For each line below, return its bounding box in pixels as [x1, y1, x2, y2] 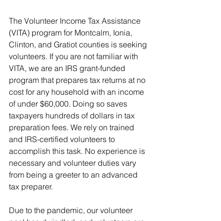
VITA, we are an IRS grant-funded [9, 63, 127, 74]
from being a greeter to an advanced [9, 170, 140, 180]
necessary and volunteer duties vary [9, 158, 138, 168]
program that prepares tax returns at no [9, 75, 147, 85]
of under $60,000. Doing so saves [9, 99, 129, 109]
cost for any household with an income [9, 87, 146, 97]
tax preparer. [9, 182, 55, 192]
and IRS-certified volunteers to [9, 134, 117, 145]
